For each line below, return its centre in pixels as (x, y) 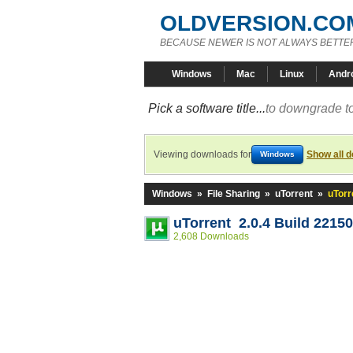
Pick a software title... (207, 108)
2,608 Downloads (211, 236)
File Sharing (234, 194)
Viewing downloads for (203, 154)
